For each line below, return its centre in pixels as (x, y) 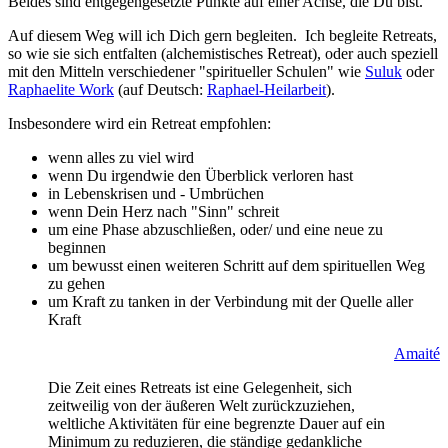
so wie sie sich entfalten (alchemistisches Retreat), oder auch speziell (223, 54)
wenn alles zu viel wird (121, 158)
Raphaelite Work (61, 90)
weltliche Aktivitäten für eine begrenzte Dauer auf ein (216, 424)
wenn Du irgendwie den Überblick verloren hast (200, 176)
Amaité (417, 354)
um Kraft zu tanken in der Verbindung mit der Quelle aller (230, 302)
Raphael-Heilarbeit (266, 90)
